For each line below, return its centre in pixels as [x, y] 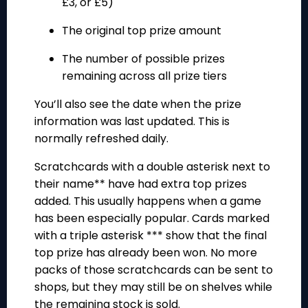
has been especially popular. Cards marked [152, 218]
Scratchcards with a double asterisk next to [152, 166]
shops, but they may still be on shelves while [153, 287]
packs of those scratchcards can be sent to [154, 269]
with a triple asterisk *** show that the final [151, 235]
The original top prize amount [142, 30]
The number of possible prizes [143, 58]
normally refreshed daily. [101, 138]
